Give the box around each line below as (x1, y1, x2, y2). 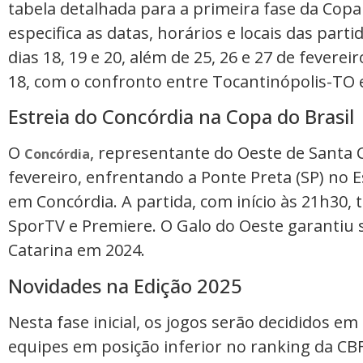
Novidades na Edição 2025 (8, 271, 242, 299)
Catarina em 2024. (8, 239, 145, 262)
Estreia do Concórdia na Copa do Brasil (8, 103, 354, 130)
